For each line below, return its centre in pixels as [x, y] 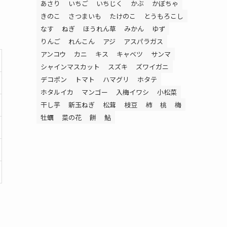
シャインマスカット [70, 67]
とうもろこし [164, 16]
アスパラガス [143, 41]
